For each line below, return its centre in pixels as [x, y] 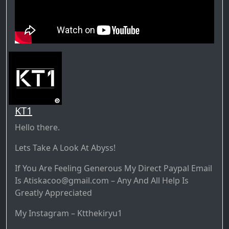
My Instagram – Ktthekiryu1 [68, 213]
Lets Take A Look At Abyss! [65, 147]
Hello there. [37, 127]
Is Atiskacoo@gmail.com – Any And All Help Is [102, 180]
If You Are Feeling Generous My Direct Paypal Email [113, 168]
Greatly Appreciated [53, 192]
